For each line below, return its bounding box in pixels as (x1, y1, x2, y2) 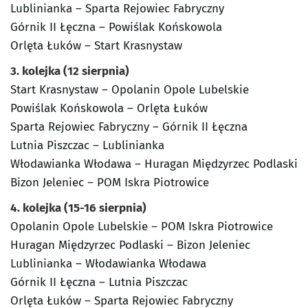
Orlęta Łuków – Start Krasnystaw (10, 38, 182, 54)
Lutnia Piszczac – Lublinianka (10, 138, 164, 153)
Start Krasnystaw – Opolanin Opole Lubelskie (10, 82, 249, 98)
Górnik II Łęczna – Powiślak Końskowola (10, 20, 222, 35)
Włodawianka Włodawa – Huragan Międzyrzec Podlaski (10, 157, 298, 172)
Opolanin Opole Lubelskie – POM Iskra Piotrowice (10, 219, 273, 234)
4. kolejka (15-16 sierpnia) (10, 201, 146, 216)
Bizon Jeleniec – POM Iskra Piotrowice (10, 175, 209, 190)
